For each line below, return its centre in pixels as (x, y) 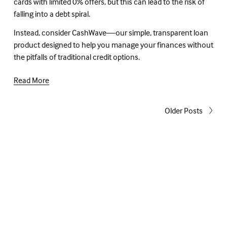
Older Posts (184, 111)
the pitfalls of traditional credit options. (77, 57)
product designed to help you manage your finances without (113, 45)
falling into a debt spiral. (52, 14)
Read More (31, 80)
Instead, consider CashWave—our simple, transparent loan (111, 33)
